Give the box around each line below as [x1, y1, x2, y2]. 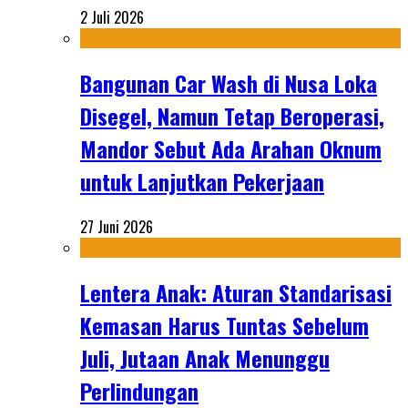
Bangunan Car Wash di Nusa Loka [80, 66, 377, 100]
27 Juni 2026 [80, 215, 153, 238]
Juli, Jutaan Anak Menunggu [80, 341, 330, 374]
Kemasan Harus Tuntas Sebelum [80, 308, 369, 342]
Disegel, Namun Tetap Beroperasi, [80, 99, 384, 133]
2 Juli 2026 [80, 6, 144, 29]
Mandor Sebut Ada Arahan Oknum [80, 132, 382, 166]
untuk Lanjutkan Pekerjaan [80, 165, 324, 199]
